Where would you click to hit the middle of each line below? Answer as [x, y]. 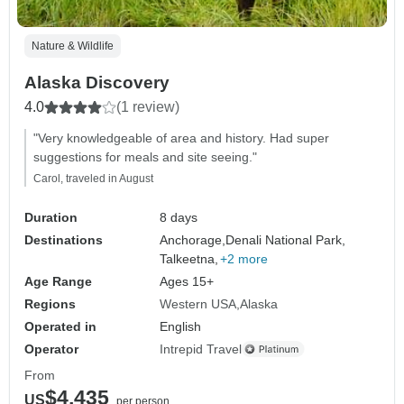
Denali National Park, [286, 239]
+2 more [244, 258]
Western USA [198, 303]
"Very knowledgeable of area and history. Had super [181, 138]
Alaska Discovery [97, 82]
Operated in [60, 326]
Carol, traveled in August [93, 178]
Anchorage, [193, 239]
